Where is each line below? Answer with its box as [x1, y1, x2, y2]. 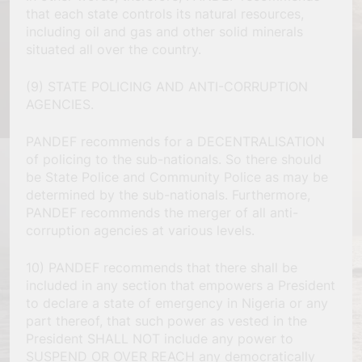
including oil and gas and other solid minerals [26, 23, 303, 40]
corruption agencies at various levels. [26, 221, 255, 238]
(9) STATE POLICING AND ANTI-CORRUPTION [26, 78, 308, 95]
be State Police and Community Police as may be [26, 168, 328, 185]
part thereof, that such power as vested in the [26, 312, 307, 329]
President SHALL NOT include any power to [26, 330, 293, 347]
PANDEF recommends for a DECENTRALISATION [26, 133, 325, 149]
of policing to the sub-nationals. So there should [26, 150, 322, 167]
